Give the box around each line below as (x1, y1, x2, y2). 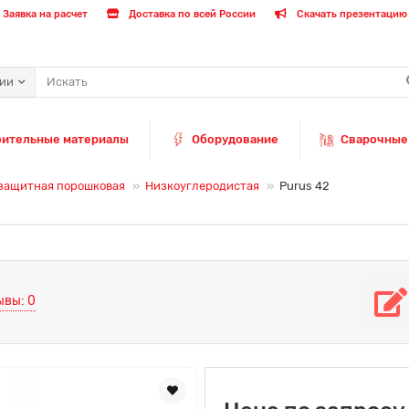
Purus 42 (279, 178, 330, 193)
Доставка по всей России (126, 8, 256, 20)
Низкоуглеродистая (145, 178, 259, 193)
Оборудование (191, 131, 278, 146)
